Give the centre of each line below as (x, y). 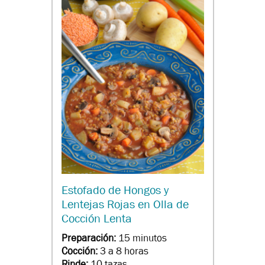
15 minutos (142, 238)
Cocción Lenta (96, 219)
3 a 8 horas (124, 251)
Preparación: (90, 238)
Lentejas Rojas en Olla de (125, 205)
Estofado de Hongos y (115, 190)
